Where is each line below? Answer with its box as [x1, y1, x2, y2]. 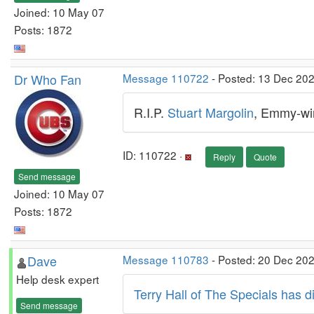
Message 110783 [123, 252, 209, 267]
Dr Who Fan [14, 70, 81, 88]
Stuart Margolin [168, 103, 254, 121]
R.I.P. [134, 103, 168, 121]
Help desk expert [16, 271, 99, 287]
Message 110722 [123, 70, 209, 86]
